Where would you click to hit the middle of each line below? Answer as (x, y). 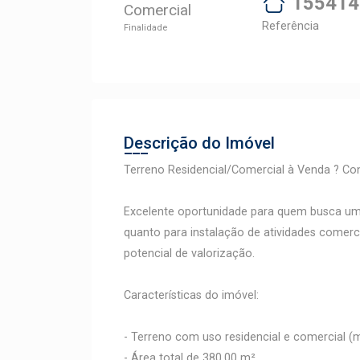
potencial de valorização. (189, 254)
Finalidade (145, 28)
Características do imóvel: (191, 295)
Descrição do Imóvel (199, 143)
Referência (290, 26)
